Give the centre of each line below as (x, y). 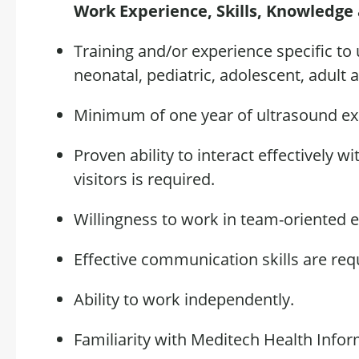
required (179, 179)
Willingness (116, 219)
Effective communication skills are (202, 259)
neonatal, (110, 75)
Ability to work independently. (186, 299)
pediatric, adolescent (224, 75)
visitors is (111, 179)
